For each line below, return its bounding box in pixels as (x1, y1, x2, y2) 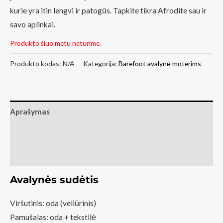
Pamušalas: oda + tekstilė (10, 213, 96, 222)
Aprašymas (10, 107, 50, 116)
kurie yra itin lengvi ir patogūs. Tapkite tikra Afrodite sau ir (10, 5, 207, 15)
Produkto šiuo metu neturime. (10, 39, 101, 48)
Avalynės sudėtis (10, 174, 99, 186)
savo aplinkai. (10, 19, 55, 29)
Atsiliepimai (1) (10, 150, 64, 160)
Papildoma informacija (10, 128, 91, 138)
